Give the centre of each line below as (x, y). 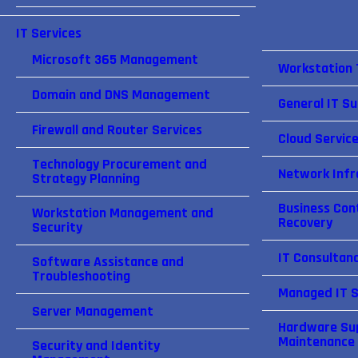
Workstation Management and (123, 213)
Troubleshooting (81, 276)
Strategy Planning (86, 179)
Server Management (93, 311)
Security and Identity (96, 346)
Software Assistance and (108, 262)
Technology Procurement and (119, 164)
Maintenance (316, 342)
